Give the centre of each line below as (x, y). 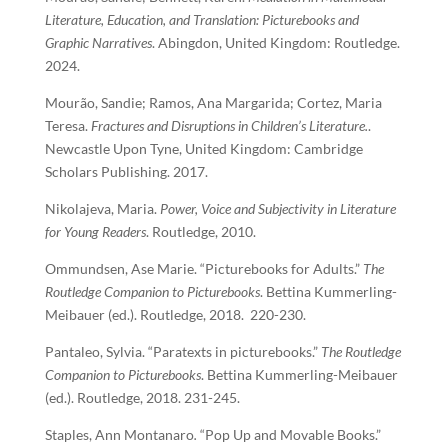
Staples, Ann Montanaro (119, 434)
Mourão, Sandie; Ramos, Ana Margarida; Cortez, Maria (213, 102)
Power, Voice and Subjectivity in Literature (277, 208)
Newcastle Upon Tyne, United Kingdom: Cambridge (203, 148)
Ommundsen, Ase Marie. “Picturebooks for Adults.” (203, 268)
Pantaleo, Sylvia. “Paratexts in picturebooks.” (182, 351)
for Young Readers (95, 231)
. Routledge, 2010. (200, 231)
